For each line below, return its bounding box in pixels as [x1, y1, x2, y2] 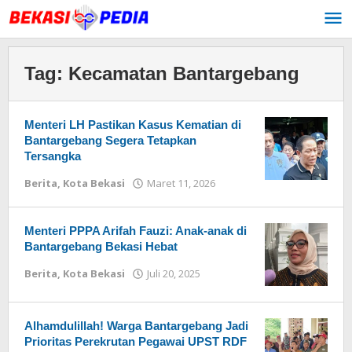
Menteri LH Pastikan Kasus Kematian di [24, 118, 241, 131]
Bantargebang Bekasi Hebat [24, 240, 178, 253]
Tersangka [24, 149, 81, 163]
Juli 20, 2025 [147, 266, 200, 280]
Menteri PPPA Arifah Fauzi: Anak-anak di [24, 224, 247, 237]
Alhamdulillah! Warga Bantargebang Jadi [24, 319, 248, 332]
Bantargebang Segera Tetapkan [24, 134, 196, 147]
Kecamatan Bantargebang [68, 63, 299, 84]
